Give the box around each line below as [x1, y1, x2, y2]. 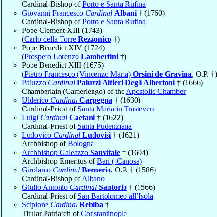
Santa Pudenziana [77, 122, 132, 130]
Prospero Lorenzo [24, 52, 81, 61]
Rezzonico [78, 34, 111, 43]
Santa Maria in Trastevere [77, 104, 155, 113]
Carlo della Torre [24, 34, 78, 43]
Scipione [22, 200, 50, 209]
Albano [82, 174, 105, 183]
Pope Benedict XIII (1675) [22, 61, 104, 69]
